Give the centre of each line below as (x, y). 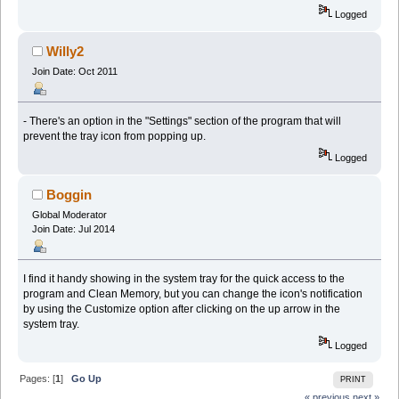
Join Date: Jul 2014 (73, 228)
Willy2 (65, 51)
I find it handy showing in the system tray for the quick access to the (184, 278)
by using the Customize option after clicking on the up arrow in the (182, 309)
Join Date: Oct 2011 (74, 71)
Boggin (69, 194)
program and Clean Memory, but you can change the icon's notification (193, 293)
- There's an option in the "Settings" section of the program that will (183, 121)
